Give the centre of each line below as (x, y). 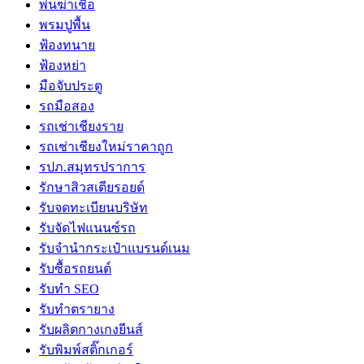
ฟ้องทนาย (67, 45)
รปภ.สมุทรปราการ (92, 167)
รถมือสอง (67, 106)
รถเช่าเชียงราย (81, 126)
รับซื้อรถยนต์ (75, 268)
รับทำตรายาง (77, 309)
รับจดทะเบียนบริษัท (93, 207)
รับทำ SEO (69, 288)
